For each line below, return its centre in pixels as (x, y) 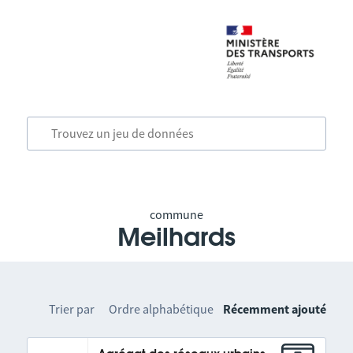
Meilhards (176, 238)
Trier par (72, 309)
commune (176, 214)
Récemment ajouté (275, 309)
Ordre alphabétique (162, 309)
